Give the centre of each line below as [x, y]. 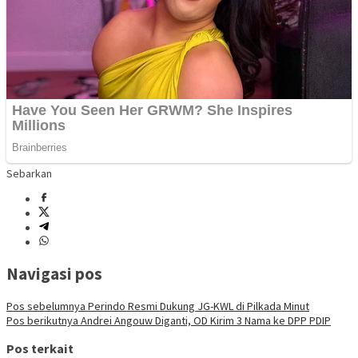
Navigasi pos [54, 274]
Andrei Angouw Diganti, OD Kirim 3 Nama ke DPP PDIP [205, 320]
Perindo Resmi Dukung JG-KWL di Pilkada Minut [197, 306]
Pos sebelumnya [46, 306]
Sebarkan [29, 173]
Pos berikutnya [42, 320]
